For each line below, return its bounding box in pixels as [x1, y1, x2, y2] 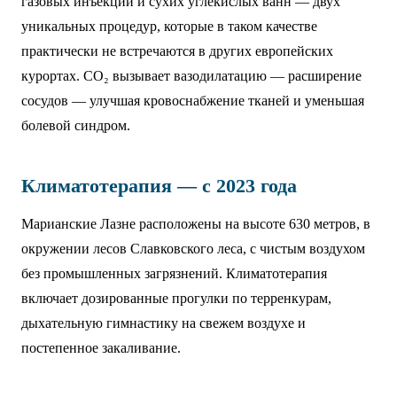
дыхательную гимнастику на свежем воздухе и [21, 315, 306, 331]
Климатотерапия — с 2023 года [21, 175, 297, 197]
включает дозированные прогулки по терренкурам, [21, 291, 331, 306]
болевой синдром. [21, 118, 130, 133]
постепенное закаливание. [21, 340, 181, 355]
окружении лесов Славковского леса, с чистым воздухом [21, 241, 365, 256]
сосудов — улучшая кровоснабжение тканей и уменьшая [21, 93, 364, 108]
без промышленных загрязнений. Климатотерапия [21, 266, 327, 281]
